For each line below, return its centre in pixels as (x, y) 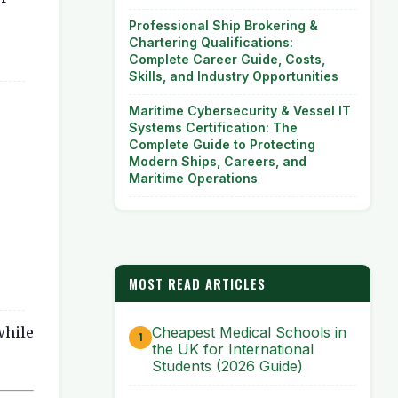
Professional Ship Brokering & (223, 25)
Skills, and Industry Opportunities (234, 76)
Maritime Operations (193, 178)
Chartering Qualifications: (211, 42)
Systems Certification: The (213, 127)
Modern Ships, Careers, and (218, 161)
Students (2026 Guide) (227, 366)
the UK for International (233, 350)
